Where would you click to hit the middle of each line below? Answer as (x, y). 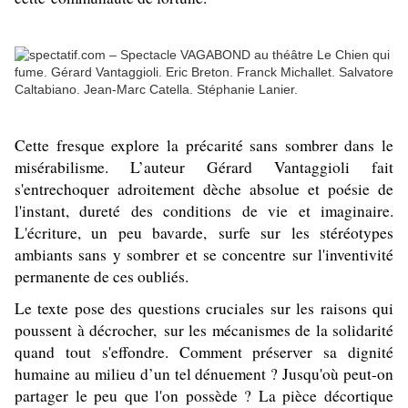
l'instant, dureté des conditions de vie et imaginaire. (204, 211)
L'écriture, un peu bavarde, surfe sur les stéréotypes (204, 233)
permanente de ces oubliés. (102, 277)
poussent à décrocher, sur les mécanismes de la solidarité (204, 331)
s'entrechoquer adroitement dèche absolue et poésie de (204, 189)
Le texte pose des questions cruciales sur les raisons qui (204, 309)
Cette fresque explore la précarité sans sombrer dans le (204, 146)
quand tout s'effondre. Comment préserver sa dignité (204, 352)
